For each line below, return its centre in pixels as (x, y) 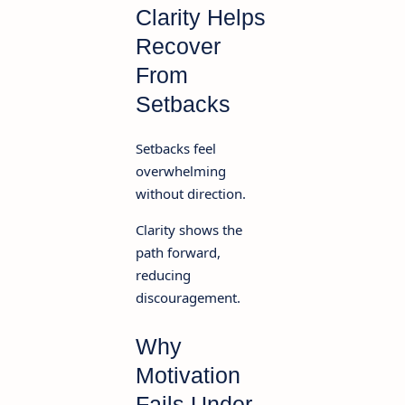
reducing (163, 275)
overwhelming (181, 171)
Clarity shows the (189, 230)
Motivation (188, 376)
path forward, (178, 253)
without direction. (191, 194)
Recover (178, 47)
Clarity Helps (201, 18)
